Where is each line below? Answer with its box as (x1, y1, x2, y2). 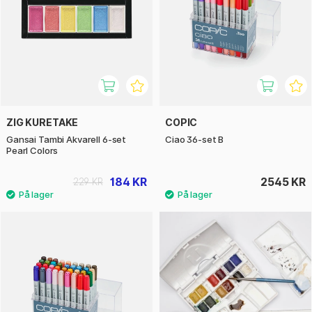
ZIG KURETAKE (6, 116, 79, 129)
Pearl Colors (6, 145, 58, 157)
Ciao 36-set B (165, 134, 224, 146)
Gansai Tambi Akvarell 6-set (6, 134, 127, 146)
